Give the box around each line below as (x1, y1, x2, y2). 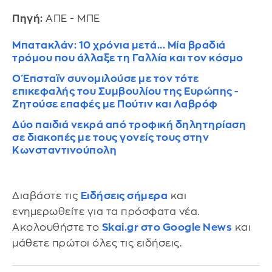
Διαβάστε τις (12, 190, 81, 201)
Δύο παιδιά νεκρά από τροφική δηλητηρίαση (12, 119, 246, 130)
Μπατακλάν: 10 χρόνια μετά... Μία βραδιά (12, 39, 226, 50)
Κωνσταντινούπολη (12, 144, 117, 155)
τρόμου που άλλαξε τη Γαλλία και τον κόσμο (12, 52, 243, 63)
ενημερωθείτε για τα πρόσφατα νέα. (12, 206, 200, 217)
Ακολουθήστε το (12, 222, 102, 233)
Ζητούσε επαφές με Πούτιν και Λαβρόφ (12, 98, 218, 109)
